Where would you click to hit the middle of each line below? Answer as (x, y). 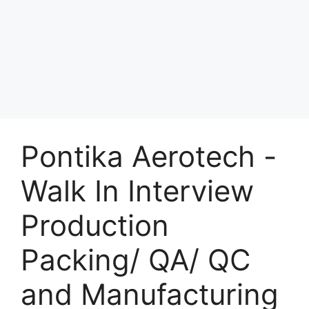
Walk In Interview (137, 191)
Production (95, 225)
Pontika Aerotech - (149, 156)
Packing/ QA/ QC (136, 260)
